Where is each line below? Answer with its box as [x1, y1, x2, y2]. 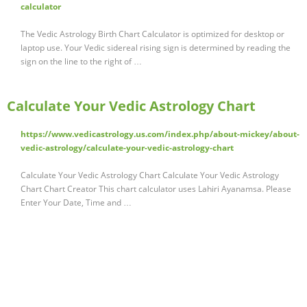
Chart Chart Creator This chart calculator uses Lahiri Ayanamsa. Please [21, 183, 291, 195]
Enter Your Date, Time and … [21, 197, 132, 209]
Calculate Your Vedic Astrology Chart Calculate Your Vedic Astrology [21, 169, 279, 182]
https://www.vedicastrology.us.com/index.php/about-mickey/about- [21, 128, 299, 140]
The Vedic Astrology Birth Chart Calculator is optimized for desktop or [21, 28, 284, 40]
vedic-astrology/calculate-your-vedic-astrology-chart [21, 142, 234, 154]
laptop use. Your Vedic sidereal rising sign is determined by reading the [21, 42, 291, 54]
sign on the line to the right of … [21, 56, 142, 68]
